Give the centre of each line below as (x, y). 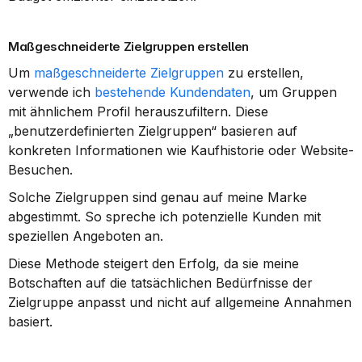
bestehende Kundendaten (173, 92)
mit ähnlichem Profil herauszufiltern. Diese (138, 112)
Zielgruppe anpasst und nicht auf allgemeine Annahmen (180, 302)
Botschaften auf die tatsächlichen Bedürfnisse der (160, 283)
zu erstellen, (264, 73)
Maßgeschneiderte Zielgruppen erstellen (128, 46)
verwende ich (51, 92)
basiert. (30, 322)
